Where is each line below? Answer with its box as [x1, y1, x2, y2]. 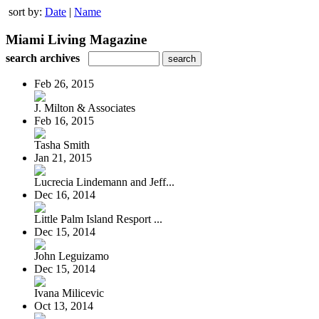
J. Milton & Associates [34, 101, 135, 114]
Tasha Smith [34, 138, 90, 151]
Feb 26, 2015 [34, 77, 94, 90]
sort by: [9, 6, 45, 18]
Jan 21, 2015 [34, 151, 92, 164]
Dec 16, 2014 [34, 188, 95, 201]
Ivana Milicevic [34, 286, 104, 299]
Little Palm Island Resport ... [34, 212, 162, 225]
